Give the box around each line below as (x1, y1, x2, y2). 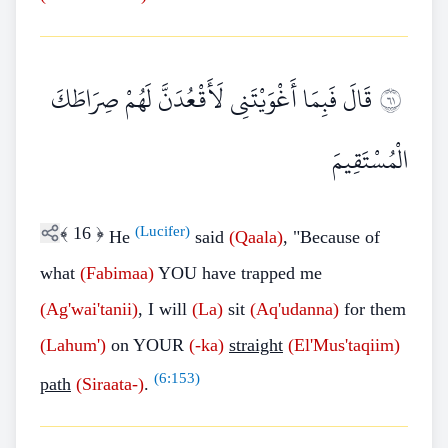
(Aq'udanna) (250, 299, 339, 319)
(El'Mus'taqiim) (288, 335, 400, 355)
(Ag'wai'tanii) (40, 299, 138, 319)
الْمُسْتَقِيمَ (332, 135, 408, 185)
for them (339, 299, 406, 319)
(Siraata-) (76, 374, 144, 394)
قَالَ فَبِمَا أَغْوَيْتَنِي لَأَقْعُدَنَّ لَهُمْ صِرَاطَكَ (51, 74, 372, 124)
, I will (138, 299, 192, 319)
